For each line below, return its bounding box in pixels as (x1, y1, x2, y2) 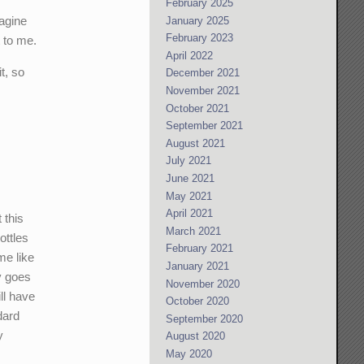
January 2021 (166, 259, 230, 272)
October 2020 (166, 295, 230, 308)
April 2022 (166, 49, 214, 62)
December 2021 (166, 67, 240, 80)
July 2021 (166, 154, 212, 167)
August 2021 (166, 136, 226, 149)
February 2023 (166, 32, 234, 45)
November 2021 (166, 84, 240, 97)
